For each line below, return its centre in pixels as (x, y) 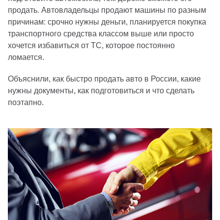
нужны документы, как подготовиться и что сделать (101, 91)
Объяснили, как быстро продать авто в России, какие (104, 79)
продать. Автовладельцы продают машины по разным (107, 10)
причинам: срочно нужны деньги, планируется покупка (107, 22)
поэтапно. (26, 102)
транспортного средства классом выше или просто (101, 34)
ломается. (26, 57)
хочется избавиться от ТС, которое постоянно (91, 45)
